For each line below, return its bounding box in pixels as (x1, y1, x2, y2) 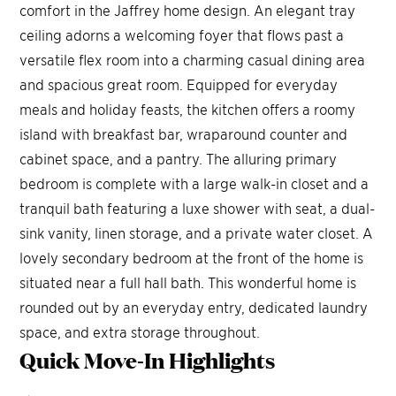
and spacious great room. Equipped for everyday (19, 75, 339, 94)
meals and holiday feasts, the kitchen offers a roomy (19, 100, 356, 118)
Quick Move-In (19, 344, 165, 376)
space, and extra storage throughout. (19, 323, 261, 341)
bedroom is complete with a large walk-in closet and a (19, 174, 369, 193)
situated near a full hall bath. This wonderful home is (19, 273, 357, 292)
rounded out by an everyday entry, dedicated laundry (19, 298, 369, 316)
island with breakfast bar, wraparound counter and (19, 125, 348, 143)
